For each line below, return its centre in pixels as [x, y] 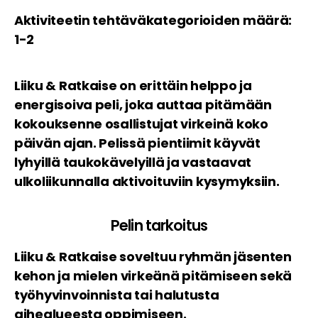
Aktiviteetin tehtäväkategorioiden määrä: [153, 20]
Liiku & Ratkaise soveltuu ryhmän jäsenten [153, 256]
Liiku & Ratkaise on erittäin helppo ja [133, 85]
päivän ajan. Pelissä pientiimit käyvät [137, 143]
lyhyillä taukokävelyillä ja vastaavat [133, 162]
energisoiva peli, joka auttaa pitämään [143, 104]
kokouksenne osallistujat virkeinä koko [141, 124]
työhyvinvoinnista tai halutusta [117, 295]
